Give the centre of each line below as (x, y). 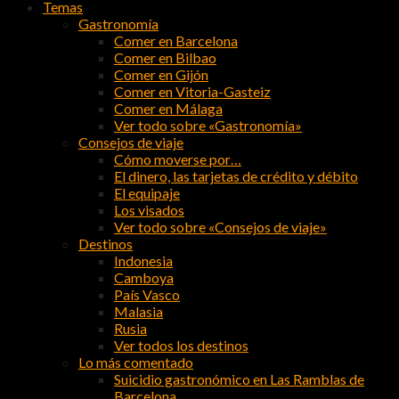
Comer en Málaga (168, 109)
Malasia (138, 312)
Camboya (144, 278)
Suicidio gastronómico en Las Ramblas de (239, 379)
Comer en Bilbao (165, 58)
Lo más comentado (136, 362)
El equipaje (147, 193)
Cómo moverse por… (178, 159)
